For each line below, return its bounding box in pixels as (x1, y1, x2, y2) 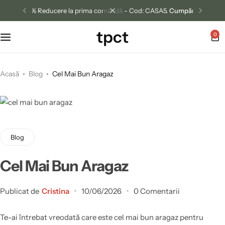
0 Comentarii (134, 186, 180, 196)
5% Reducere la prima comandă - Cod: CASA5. (27, 7, 169, 15)
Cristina (42, 186, 69, 196)
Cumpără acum (169, 7, 216, 15)
